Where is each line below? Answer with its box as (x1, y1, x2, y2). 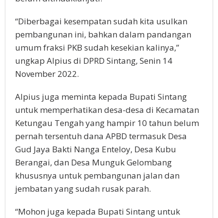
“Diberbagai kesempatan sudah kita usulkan (15, 15, 187, 27)
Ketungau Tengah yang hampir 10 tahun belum (15, 117, 199, 128)
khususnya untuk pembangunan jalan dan (15, 169, 180, 181)
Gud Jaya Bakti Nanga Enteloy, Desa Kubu (15, 143, 176, 155)
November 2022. (15, 68, 79, 79)
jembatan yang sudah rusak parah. (15, 182, 151, 194)
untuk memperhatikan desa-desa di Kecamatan (15, 104, 199, 115)
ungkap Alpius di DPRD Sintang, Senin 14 (15, 54, 172, 66)
